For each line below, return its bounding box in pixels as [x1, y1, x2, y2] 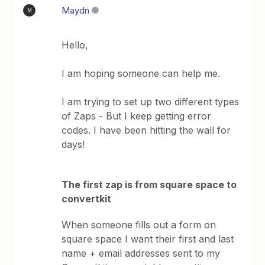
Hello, [62, 39, 92, 51]
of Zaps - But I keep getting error [62, 110, 212, 122]
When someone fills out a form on [62, 219, 216, 231]
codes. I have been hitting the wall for [62, 124, 231, 136]
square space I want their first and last [62, 233, 234, 245]
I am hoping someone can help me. [62, 67, 224, 79]
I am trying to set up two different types [62, 96, 240, 108]
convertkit [62, 193, 114, 205]
